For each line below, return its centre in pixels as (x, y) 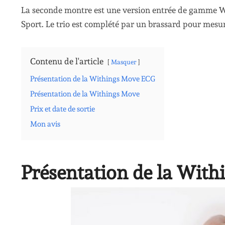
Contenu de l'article (67, 62)
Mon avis (45, 124)
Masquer (124, 62)
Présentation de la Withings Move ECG (93, 79)
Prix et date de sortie (63, 109)
